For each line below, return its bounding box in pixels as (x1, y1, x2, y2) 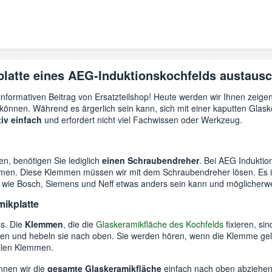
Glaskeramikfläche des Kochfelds (96, 217, 223, 230)
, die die (63, 217, 96, 230)
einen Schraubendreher (102, 154, 199, 166)
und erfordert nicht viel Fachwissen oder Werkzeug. (42, 113, 242, 126)
